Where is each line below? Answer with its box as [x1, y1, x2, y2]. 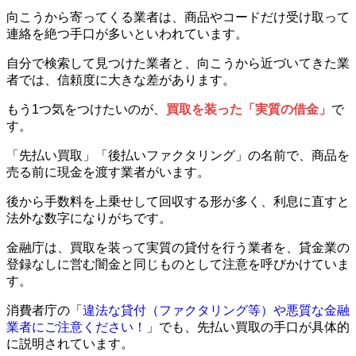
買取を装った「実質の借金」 [166, 102, 331, 116]
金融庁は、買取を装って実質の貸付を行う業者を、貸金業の [6, 240, 350, 254]
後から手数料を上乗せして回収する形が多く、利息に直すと [6, 194, 350, 208]
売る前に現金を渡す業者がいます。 [6, 164, 210, 179]
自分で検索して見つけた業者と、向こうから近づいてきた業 [6, 56, 350, 70]
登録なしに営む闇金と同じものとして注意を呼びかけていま [6, 257, 350, 271]
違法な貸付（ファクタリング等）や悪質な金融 [83, 303, 350, 317]
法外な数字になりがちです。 [6, 211, 172, 225]
